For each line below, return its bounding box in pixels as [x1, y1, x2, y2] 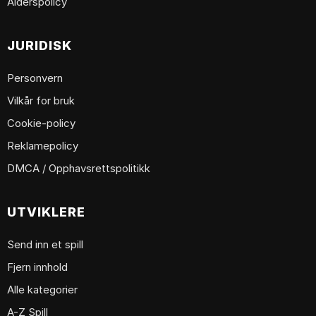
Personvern [7, 71, 63, 85]
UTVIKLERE [7, 205, 85, 220]
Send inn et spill [7, 238, 83, 252]
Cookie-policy [7, 116, 75, 130]
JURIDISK [7, 38, 72, 54]
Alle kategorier [7, 283, 78, 297]
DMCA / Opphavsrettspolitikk [7, 162, 150, 176]
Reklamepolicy [7, 139, 78, 153]
